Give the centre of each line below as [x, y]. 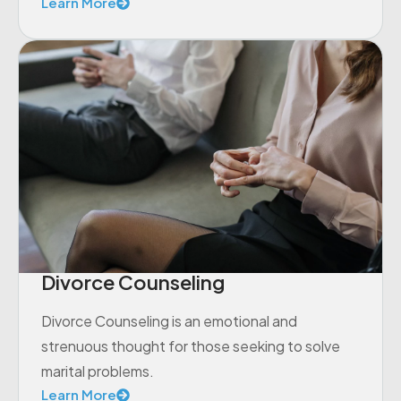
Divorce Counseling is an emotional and [169, 320]
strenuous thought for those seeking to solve [191, 346]
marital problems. [98, 371]
